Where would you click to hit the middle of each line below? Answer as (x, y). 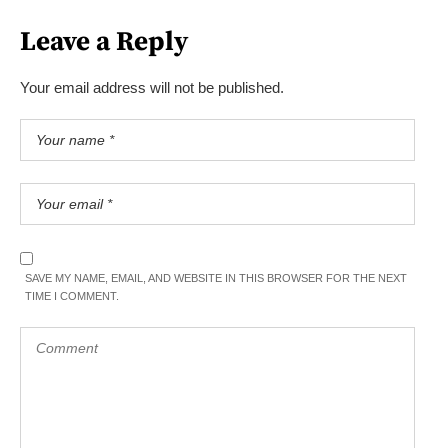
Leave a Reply (104, 41)
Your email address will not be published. (152, 87)
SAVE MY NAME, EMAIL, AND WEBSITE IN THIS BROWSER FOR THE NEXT (216, 277)
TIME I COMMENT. (72, 295)
